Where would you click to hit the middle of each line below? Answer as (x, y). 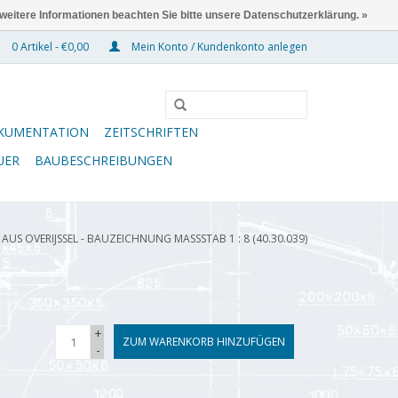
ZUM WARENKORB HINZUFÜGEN (204, 342)
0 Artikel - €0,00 (50, 47)
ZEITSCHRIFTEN (151, 132)
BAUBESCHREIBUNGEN (103, 160)
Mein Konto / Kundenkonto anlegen (218, 47)
